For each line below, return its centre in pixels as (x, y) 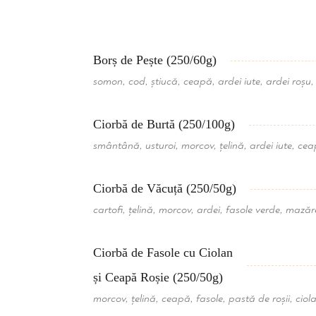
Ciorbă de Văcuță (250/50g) (165, 188)
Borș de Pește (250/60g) (155, 60)
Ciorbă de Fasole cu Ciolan (163, 253)
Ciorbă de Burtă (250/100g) (164, 124)
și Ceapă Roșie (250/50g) (158, 277)
